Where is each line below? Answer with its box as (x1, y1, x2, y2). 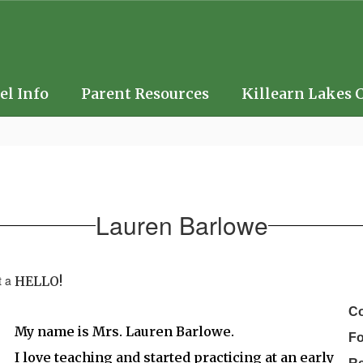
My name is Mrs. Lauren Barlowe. (15, 323, 235, 340)
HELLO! (15, 273, 63, 289)
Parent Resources (81, 84, 209, 103)
